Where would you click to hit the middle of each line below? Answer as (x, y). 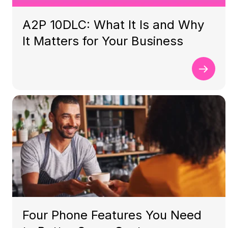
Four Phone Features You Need (112, 215)
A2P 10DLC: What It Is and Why (113, 25)
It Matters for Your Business (103, 41)
